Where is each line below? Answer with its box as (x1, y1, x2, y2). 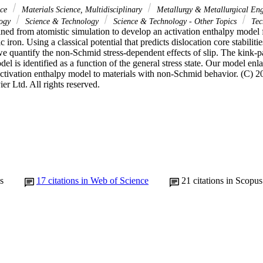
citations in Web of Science (48, 175, 149, 186)
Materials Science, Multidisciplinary (19, 5, 144, 15)
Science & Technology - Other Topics (111, 16, 239, 26)
